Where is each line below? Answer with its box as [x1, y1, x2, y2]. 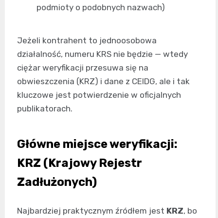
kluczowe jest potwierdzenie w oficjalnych [17, 90, 181, 100]
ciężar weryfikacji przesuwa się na [17, 63, 148, 73]
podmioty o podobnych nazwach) [36, 2, 165, 12]
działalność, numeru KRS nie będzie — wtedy [17, 49, 188, 59]
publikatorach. [17, 104, 73, 113]
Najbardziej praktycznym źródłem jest [17, 206, 166, 216]
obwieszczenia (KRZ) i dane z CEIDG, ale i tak [17, 76, 190, 86]
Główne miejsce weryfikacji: [17, 137, 178, 151]
